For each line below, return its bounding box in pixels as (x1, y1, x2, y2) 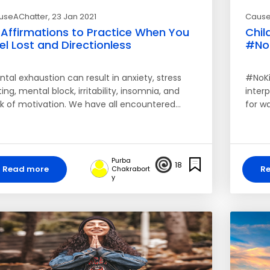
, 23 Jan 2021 (48, 11, 96, 22)
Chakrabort (111, 164, 150, 174)
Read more (2, 163, 49, 175)
